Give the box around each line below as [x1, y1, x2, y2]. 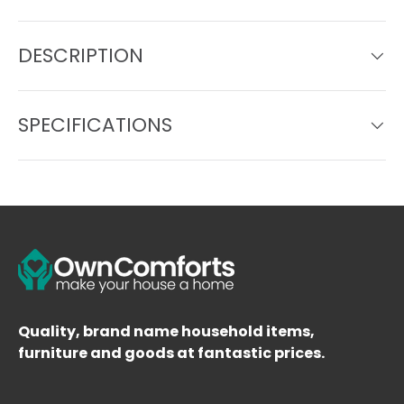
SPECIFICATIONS [18, 110, 172, 139]
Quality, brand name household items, [18, 321, 315, 343]
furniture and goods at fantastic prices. [18, 343, 325, 364]
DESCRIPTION [18, 41, 143, 69]
